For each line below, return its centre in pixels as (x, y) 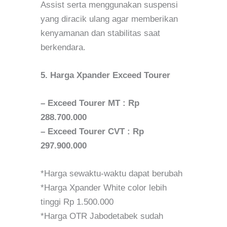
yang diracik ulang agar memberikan (109, 19)
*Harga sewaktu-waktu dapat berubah (111, 174)
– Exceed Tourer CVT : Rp (92, 132)
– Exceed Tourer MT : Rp (90, 103)
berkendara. (63, 47)
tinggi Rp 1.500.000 (77, 202)
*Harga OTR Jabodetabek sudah (102, 216)
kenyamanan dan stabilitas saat (100, 33)
